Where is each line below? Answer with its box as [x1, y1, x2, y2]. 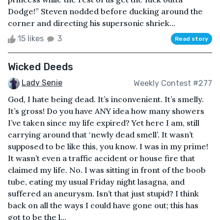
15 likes [16, 34, 46, 44]
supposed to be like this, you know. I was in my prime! [8, 141, 208, 151]
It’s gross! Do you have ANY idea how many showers [8, 106, 204, 116]
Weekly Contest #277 [134, 78, 212, 88]
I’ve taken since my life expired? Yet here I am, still [8, 117, 199, 128]
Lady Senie [22, 78, 62, 88]
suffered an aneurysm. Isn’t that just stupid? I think [8, 188, 199, 198]
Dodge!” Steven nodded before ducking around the [8, 6, 203, 17]
